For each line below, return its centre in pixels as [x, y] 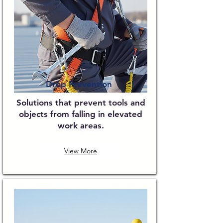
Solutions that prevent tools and [81, 103]
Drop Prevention [79, 84]
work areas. [81, 125]
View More [81, 151]
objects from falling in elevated [81, 114]
